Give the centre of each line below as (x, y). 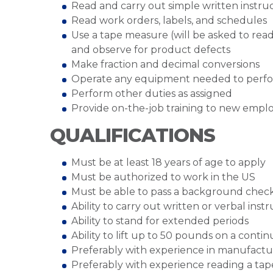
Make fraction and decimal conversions (165, 64)
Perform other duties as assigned (152, 94)
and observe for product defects (151, 50)
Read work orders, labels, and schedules (169, 20)
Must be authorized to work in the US (163, 177)
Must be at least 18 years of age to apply (168, 162)
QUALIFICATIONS (133, 135)
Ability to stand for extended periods (160, 221)
